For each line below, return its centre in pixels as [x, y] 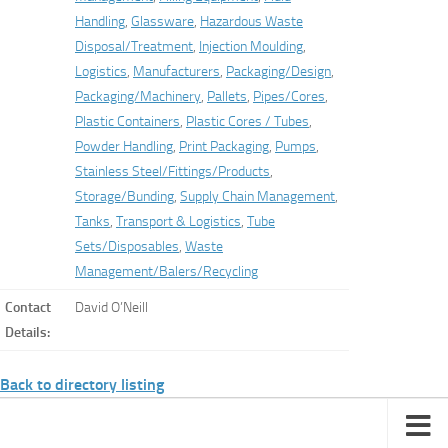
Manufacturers [176, 71]
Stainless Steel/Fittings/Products [172, 171]
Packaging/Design [278, 71]
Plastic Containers [127, 121]
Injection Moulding [251, 46]
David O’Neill [111, 307]
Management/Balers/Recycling [166, 271]
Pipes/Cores [289, 96]
